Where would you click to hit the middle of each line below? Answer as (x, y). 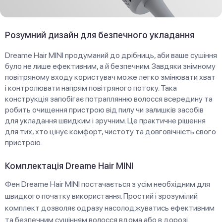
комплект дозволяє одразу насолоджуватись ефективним (110, 208)
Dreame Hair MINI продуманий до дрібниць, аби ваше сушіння (111, 55)
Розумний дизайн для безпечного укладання (100, 35)
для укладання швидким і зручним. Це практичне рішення (105, 121)
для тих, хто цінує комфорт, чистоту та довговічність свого (111, 132)
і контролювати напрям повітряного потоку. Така (91, 88)
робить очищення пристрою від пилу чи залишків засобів (104, 110)
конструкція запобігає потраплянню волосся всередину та (109, 99)
